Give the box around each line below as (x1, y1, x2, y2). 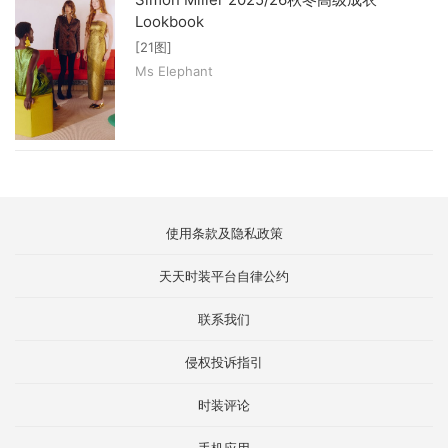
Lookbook (135, 12, 204, 32)
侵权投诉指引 (185, 353, 263, 370)
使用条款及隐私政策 (165, 224, 283, 241)
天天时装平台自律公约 (159, 267, 289, 284)
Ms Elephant (135, 63, 213, 80)
